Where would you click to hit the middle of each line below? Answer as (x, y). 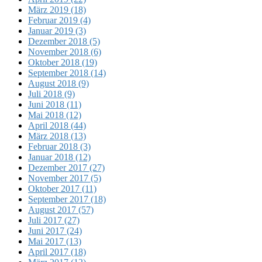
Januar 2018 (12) (59, 157)
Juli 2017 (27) (54, 220)
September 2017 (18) (67, 199)
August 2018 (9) (58, 83)
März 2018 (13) (57, 136)
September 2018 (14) (67, 73)
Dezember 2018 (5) (64, 41)
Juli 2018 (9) (51, 94)
